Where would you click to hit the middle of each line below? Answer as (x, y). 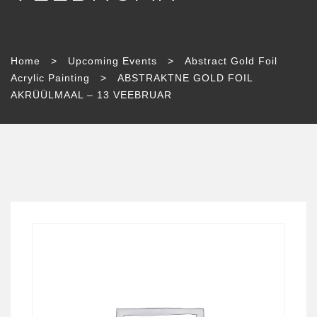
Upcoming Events (113, 61)
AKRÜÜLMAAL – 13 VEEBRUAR (91, 95)
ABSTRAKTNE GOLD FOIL (185, 78)
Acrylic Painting (50, 78)
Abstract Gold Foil (231, 61)
